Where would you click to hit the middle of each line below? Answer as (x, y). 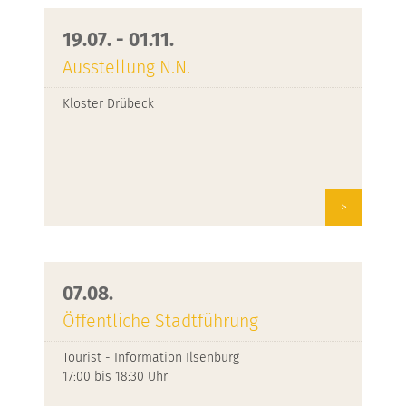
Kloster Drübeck (108, 104)
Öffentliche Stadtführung (160, 321)
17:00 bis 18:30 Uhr (115, 377)
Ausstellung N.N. (126, 68)
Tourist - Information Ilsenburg (151, 358)
